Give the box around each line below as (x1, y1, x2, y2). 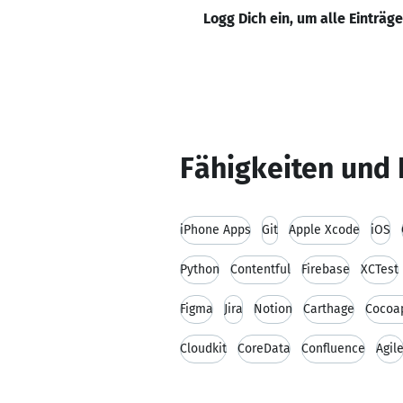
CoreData (237, 341, 291, 356)
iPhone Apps (180, 222, 251, 237)
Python (180, 262, 219, 277)
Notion (254, 301, 292, 317)
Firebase (301, 262, 350, 277)
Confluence (301, 341, 365, 356)
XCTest (361, 262, 399, 277)
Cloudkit (180, 341, 227, 356)
